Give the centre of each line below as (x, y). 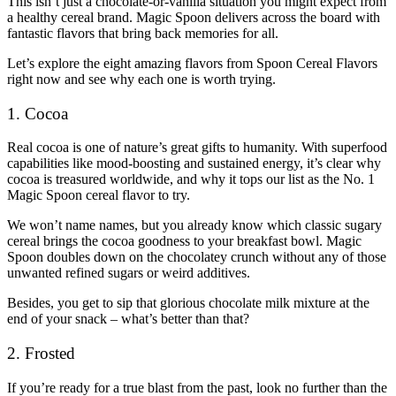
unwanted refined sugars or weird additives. (130, 273)
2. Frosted (41, 354)
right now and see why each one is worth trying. (141, 79)
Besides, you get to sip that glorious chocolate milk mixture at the (188, 303)
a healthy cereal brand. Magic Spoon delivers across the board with (194, 17)
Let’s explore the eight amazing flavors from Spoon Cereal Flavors (192, 63)
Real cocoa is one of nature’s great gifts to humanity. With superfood (197, 148)
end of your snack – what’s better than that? (128, 319)
